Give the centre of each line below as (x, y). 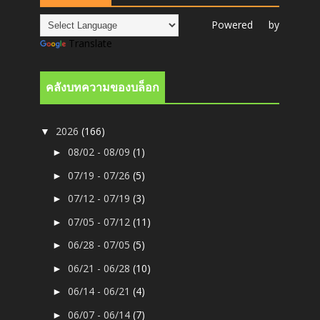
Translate (91, 44)
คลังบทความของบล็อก (103, 88)
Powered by (229, 25)
